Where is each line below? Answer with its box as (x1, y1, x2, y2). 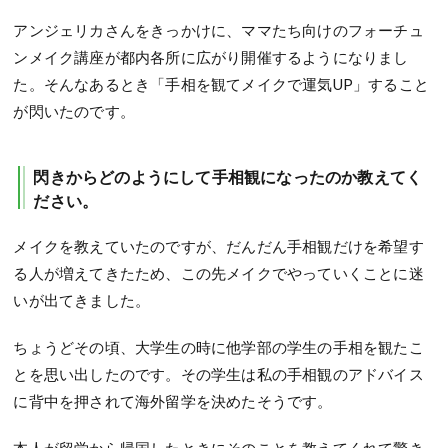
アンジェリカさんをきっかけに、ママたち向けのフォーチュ (13, 21, 424, 40)
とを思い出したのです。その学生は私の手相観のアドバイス (13, 365, 424, 384)
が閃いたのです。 (13, 102, 136, 121)
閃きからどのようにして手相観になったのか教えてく (33, 167, 423, 187)
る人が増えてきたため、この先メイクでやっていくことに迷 (13, 264, 424, 283)
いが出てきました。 (13, 291, 151, 310)
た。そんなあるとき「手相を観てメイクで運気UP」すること (13, 75, 430, 94)
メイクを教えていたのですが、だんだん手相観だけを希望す (13, 237, 424, 256)
